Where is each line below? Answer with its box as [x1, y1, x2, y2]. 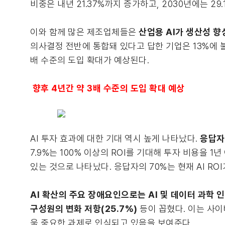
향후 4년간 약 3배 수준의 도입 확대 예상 [30, 83, 185, 93]
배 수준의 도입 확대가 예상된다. [30, 55, 149, 65]
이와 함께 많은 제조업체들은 [30, 27, 139, 37]
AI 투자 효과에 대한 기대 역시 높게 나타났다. [30, 133, 200, 144]
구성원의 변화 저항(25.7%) [30, 203, 140, 214]
